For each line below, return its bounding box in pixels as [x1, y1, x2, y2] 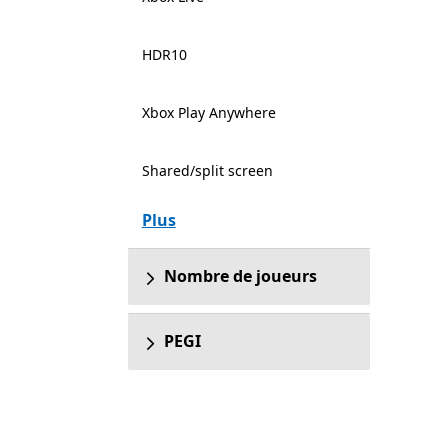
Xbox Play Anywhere [141, 103, 276, 122]
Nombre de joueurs [163, 265, 317, 287]
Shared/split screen [141, 161, 273, 180]
